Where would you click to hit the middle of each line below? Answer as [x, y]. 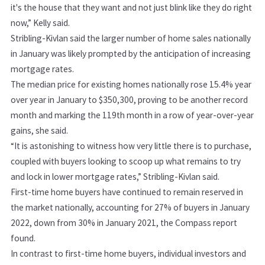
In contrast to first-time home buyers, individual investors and [128, 254]
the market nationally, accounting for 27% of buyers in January [130, 208]
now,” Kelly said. [40, 23]
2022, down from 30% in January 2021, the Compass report [124, 223]
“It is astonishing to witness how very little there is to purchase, [131, 146]
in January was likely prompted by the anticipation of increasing [131, 54]
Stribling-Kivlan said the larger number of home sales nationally [131, 38]
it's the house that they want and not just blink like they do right [131, 8]
